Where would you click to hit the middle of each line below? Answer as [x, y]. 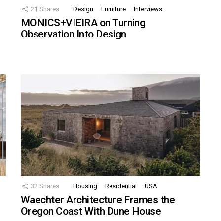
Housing [85, 186]
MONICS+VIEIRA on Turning [83, 23]
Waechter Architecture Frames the [98, 200]
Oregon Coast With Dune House [91, 211]
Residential [121, 186]
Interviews [148, 9]
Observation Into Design [74, 34]
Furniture [113, 9]
